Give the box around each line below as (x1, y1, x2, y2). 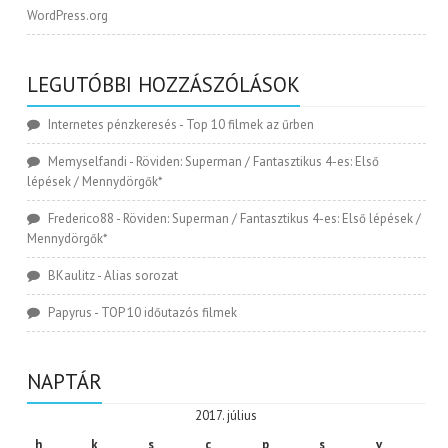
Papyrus (48, 304, 93, 322)
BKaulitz (48, 267, 96, 285)
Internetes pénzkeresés (48, 116, 178, 134)
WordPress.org (27, 7, 109, 25)
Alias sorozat (104, 267, 179, 285)
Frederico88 (48, 210, 115, 228)
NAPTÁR (27, 368, 103, 396)
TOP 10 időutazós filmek (101, 304, 238, 322)
